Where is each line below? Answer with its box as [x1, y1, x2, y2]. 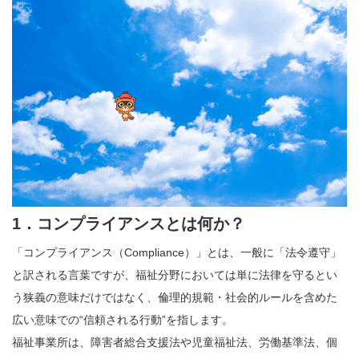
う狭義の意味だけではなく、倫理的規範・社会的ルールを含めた [12, 290, 337, 304]
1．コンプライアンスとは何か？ [12, 214, 245, 232]
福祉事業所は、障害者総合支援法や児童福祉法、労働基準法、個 [12, 335, 337, 349]
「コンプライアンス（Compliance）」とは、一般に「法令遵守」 [12, 245, 341, 259]
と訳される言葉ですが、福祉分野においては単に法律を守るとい [12, 268, 337, 281]
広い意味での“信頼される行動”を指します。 [12, 313, 233, 326]
